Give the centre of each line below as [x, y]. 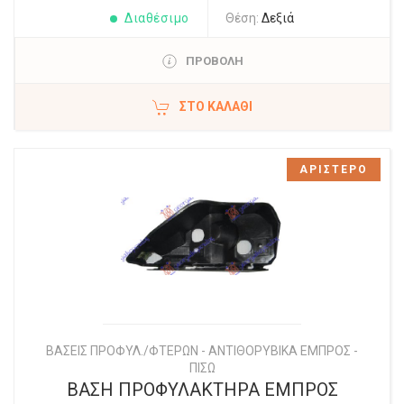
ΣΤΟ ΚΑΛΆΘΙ [216, 106]
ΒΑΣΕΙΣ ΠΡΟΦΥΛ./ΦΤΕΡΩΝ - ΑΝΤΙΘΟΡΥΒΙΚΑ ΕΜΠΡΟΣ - [202, 351]
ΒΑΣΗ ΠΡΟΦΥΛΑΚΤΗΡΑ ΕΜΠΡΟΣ [202, 390]
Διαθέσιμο [157, 18]
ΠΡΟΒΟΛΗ [214, 61]
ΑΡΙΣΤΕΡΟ [334, 170]
